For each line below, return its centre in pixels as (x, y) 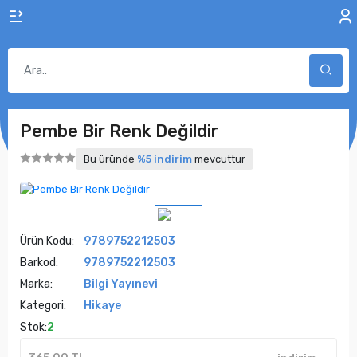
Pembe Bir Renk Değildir (119, 131)
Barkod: (39, 263)
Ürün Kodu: (47, 241)
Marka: (36, 284)
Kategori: (43, 306)
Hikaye (102, 306)
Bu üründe (110, 159)
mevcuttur (219, 159)
